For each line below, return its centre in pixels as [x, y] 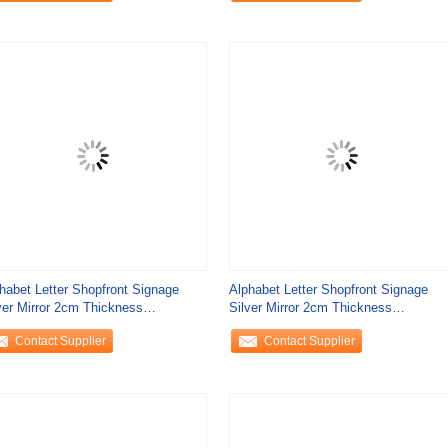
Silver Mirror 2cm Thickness [310, 307]
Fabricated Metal [277, 325]
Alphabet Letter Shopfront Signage [328, 289]
